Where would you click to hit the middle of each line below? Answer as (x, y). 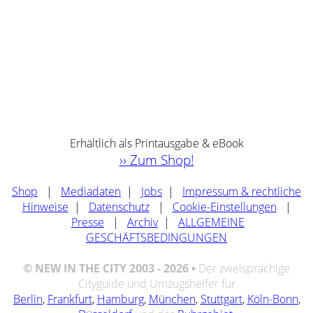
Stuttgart (221, 299)
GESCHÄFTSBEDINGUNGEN (156, 237)
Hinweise (45, 206)
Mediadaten (91, 191)
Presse (88, 222)
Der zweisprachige (244, 268)
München (172, 299)
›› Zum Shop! (156, 159)
